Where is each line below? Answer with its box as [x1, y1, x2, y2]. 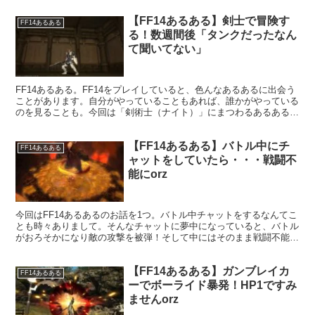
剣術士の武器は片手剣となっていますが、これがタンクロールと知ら [15, 117, 300, 129]
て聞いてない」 [128, 42, 207, 55]
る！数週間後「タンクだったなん [128, 28, 297, 41]
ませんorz [128, 292, 179, 305]
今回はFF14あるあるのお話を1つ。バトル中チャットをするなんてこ [15, 209, 298, 220]
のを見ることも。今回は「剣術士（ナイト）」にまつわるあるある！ [15, 106, 300, 117]
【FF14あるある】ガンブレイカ [128, 264, 290, 277]
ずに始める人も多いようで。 [15, 129, 135, 140]
